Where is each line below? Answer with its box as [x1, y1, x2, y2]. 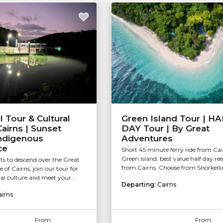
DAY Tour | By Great [121, 123, 210, 134]
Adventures [121, 133, 173, 144]
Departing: [121, 181, 157, 189]
